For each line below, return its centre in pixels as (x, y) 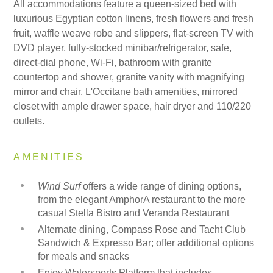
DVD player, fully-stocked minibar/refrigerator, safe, (123, 48)
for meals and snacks (84, 256)
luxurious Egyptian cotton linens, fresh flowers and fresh (134, 18)
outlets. (29, 121)
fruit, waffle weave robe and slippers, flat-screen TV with (134, 33)
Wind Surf (59, 186)
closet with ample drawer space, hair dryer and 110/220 (133, 106)
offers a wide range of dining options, (161, 186)
